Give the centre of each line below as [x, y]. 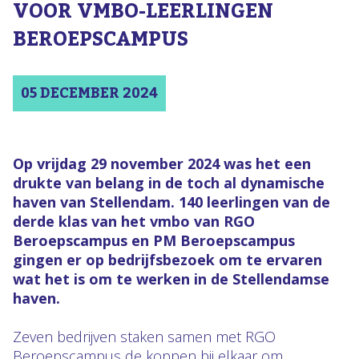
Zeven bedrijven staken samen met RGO [144, 337]
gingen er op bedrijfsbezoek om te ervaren [167, 260]
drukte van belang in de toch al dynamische [169, 183]
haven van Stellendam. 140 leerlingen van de [171, 202]
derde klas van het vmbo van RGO [134, 221]
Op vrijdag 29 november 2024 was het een [162, 163]
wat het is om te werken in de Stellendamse [171, 279]
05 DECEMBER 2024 [89, 93]
